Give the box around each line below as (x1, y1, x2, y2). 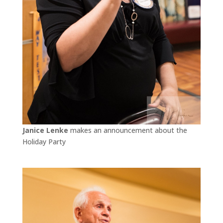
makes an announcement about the (68, 125, 187, 135)
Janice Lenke (22, 125, 68, 135)
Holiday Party (22, 136, 66, 146)
